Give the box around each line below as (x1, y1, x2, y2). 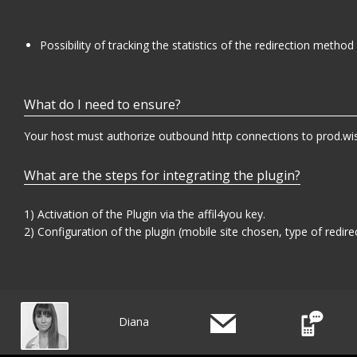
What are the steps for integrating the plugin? (24, 166, 300, 184)
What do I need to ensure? (24, 95, 181, 113)
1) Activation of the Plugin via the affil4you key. (24, 206, 265, 222)
